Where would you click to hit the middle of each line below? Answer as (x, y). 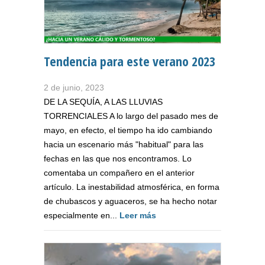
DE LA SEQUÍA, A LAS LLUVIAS (103, 101)
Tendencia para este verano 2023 (130, 61)
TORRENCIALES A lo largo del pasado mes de (131, 116)
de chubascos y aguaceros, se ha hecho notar (130, 201)
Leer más (138, 215)
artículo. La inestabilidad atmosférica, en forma (132, 187)
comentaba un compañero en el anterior (119, 172)
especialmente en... (82, 215)
